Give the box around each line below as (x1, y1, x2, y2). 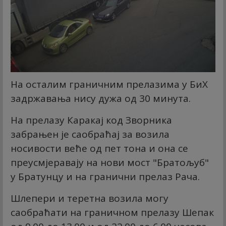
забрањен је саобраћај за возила (11, 127, 169, 141)
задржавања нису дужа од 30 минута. (11, 91, 191, 105)
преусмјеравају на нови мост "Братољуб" (11, 155, 209, 169)
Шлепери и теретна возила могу (11, 191, 168, 205)
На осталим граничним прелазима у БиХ (11, 77, 208, 91)
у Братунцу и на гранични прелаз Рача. (11, 169, 200, 183)
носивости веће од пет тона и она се (11, 141, 188, 155)
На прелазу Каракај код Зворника (11, 113, 172, 127)
